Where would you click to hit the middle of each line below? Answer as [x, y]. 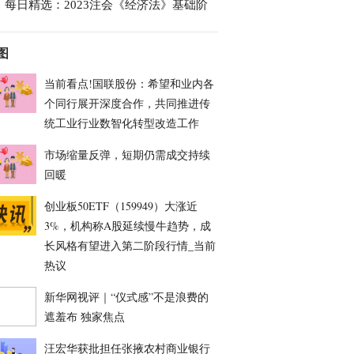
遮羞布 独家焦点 [85, 316]
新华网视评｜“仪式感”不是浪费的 [126, 297]
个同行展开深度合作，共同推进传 [127, 103]
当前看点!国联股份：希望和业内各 [129, 83]
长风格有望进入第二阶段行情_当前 [130, 245]
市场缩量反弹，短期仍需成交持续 [127, 154]
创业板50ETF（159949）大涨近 [121, 206]
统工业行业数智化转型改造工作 [122, 123]
